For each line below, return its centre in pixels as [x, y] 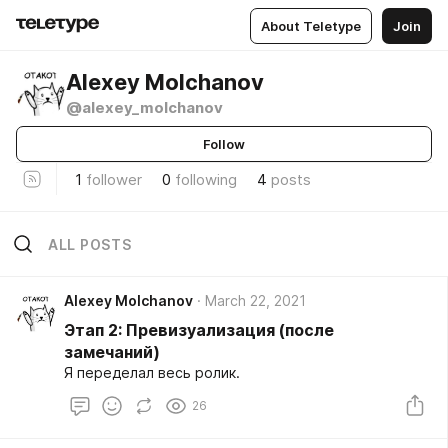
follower [114, 179]
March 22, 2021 [255, 300]
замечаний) [112, 352]
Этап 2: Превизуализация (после [199, 330]
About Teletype [311, 25]
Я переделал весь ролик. [152, 372]
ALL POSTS [90, 244]
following [206, 179]
